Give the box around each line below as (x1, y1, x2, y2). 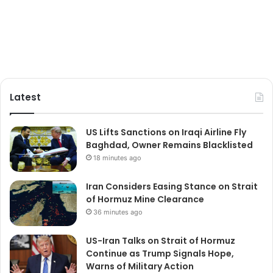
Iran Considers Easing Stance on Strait (86, 180, 258, 193)
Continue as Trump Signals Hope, (86, 247, 234, 260)
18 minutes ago (93, 154, 141, 163)
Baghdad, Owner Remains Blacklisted (86, 139, 253, 152)
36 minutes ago (93, 208, 143, 217)
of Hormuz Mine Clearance (86, 193, 204, 206)
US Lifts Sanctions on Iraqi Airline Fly (86, 126, 246, 139)
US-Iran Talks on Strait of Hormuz (86, 235, 235, 247)
